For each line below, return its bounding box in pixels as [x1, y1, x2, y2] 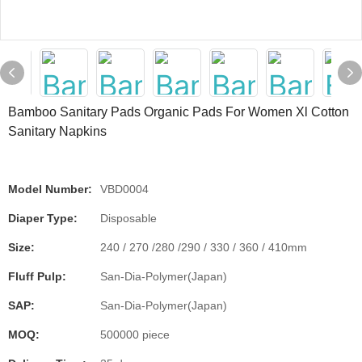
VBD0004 [100, 183, 149, 196]
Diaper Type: [8, 212, 78, 225]
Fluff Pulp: [8, 270, 66, 283]
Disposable [100, 212, 157, 225]
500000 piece [100, 328, 170, 341]
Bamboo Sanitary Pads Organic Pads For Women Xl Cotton [8, 105, 349, 119]
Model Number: [8, 183, 92, 196]
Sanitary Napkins [8, 124, 107, 138]
